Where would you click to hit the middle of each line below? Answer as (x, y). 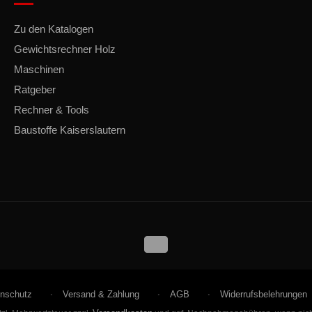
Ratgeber (35, 90)
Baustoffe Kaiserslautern (70, 130)
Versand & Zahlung (101, 295)
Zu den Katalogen (54, 29)
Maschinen (39, 70)
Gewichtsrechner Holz (65, 49)
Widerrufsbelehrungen (263, 295)
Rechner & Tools (52, 110)
